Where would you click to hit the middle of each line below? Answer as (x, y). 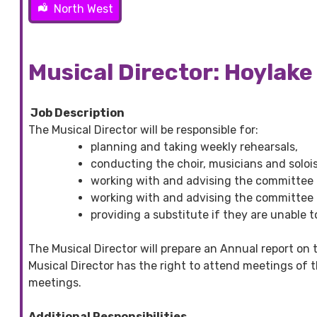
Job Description (76, 113)
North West (83, 8)
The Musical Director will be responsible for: (143, 129)
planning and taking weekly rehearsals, (194, 146)
